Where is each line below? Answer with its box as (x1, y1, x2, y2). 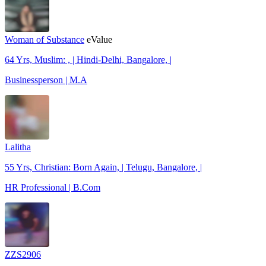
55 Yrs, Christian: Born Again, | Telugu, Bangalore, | (5, 161, 202, 172)
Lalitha (5, 141, 31, 152)
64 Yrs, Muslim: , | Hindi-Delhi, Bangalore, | (5, 54, 172, 65)
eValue (87, 34, 112, 45)
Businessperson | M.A (5, 74, 87, 85)
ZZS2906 (5, 249, 41, 259)
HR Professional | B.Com (5, 182, 100, 192)
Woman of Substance (5, 34, 84, 45)
